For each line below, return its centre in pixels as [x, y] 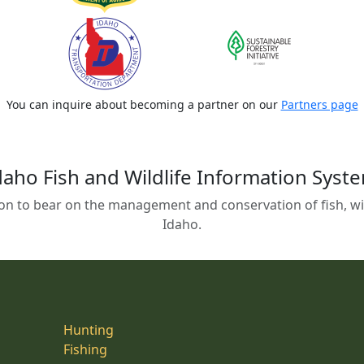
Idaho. [182, 225]
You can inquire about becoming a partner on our [143, 105]
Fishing [85, 350]
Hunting [89, 330]
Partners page [319, 105]
